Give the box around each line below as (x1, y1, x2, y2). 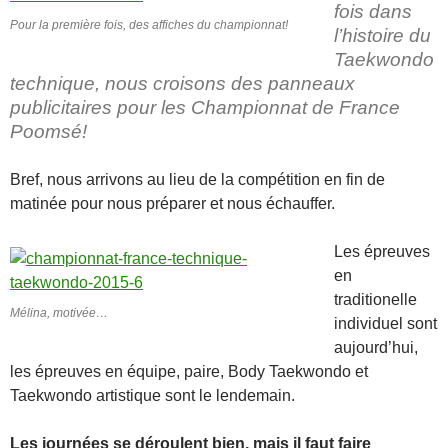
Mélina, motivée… (10, 306, 108, 320)
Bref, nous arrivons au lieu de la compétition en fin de (10, 171, 385, 188)
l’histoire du (334, 25, 431, 46)
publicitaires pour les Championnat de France (10, 97, 400, 118)
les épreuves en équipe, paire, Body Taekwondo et (10, 363, 368, 380)
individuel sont (334, 315, 437, 332)
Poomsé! (10, 121, 87, 142)
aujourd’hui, (334, 339, 418, 356)
